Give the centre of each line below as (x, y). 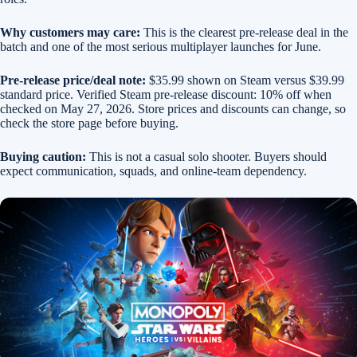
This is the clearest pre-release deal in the (244, 32)
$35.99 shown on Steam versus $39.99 (245, 80)
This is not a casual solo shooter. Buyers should (206, 157)
